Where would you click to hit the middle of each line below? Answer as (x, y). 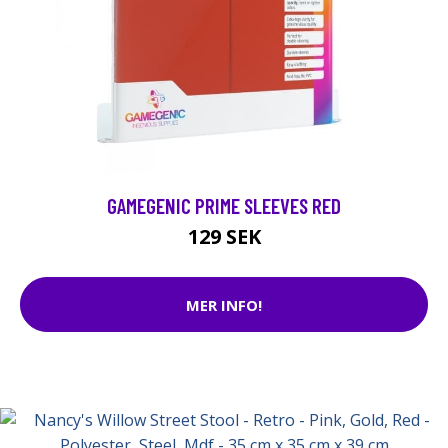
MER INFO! (224, 304)
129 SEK (224, 237)
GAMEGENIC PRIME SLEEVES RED (224, 206)
